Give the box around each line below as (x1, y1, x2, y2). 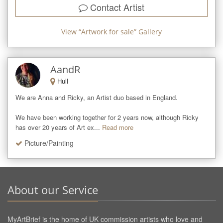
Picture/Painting (24, 137, 74, 148)
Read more (102, 122, 133, 132)
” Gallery (134, 26, 162, 36)
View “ (61, 26, 81, 36)
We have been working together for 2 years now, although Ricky (15, 112, 199, 122)
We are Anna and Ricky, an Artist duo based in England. (15, 92, 178, 102)
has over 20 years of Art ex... (15, 122, 100, 132)
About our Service (7, 182, 98, 197)
